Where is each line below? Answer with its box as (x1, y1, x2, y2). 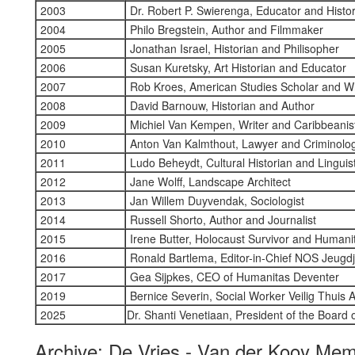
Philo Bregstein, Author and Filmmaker (127, 21, 323, 37)
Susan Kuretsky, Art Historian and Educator (127, 59, 346, 75)
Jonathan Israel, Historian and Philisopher (127, 40, 339, 56)
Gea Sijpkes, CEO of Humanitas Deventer (127, 269, 339, 284)
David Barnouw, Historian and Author (127, 97, 315, 113)
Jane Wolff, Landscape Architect (127, 174, 291, 189)
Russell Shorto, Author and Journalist (127, 212, 316, 227)
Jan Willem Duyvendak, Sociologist (127, 193, 304, 208)
